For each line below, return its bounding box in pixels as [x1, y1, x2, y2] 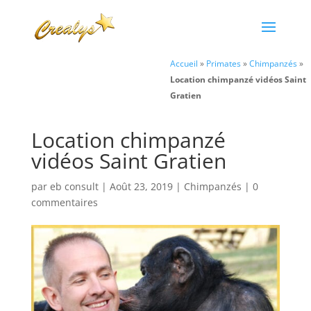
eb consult [49, 180, 99, 193]
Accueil [170, 58, 198, 69]
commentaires [31, 196, 98, 209]
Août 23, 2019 [109, 180, 173, 193]
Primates [206, 58, 241, 69]
